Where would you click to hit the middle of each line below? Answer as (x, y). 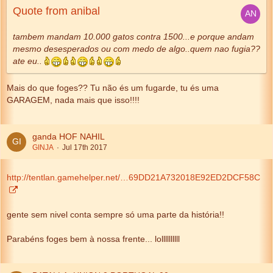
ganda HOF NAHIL (69, 136)
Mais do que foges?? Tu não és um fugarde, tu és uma (113, 88)
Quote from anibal (56, 11)
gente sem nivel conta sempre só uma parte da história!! (115, 214)
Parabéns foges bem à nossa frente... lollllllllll (93, 239)
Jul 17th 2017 (85, 147)
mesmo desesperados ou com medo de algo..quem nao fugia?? (136, 49)
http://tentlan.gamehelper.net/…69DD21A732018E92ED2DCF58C (133, 177)
